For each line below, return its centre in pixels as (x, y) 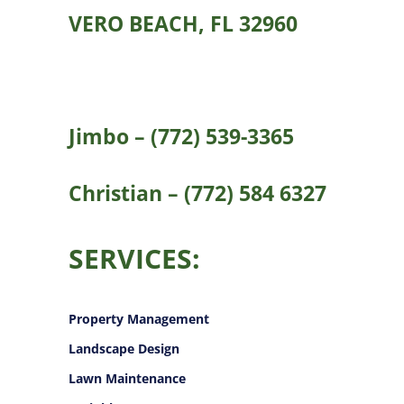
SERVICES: (134, 259)
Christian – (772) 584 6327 (197, 193)
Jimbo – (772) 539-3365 (181, 137)
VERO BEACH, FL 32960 (183, 23)
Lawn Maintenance (127, 379)
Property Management (139, 319)
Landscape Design (124, 349)
